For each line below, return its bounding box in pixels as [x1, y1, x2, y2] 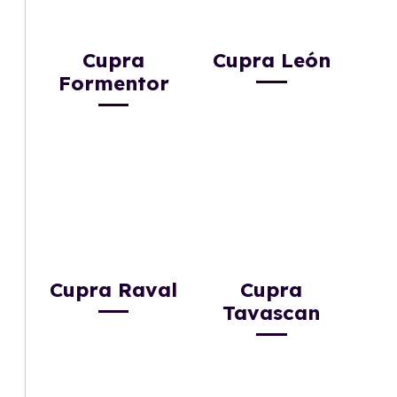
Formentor [58, 70, 169, 96]
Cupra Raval [50, 277, 178, 303]
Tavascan [222, 300, 321, 326]
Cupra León [212, 47, 331, 73]
